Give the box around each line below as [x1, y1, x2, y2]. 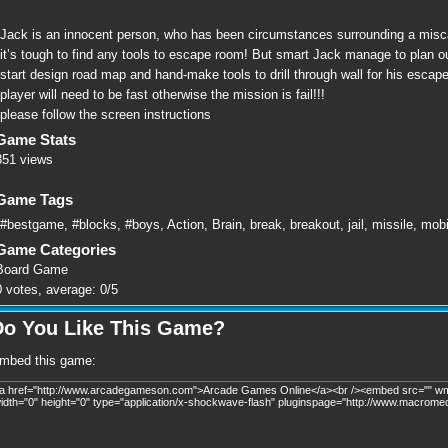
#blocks [72, 217, 117, 233]
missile [372, 217, 413, 233]
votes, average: [2, 282, 100, 298]
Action [167, 217, 204, 233]
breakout [290, 217, 340, 233]
